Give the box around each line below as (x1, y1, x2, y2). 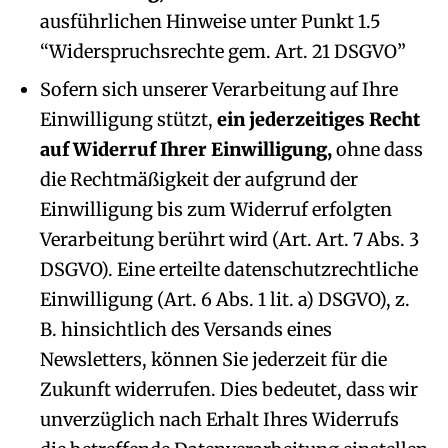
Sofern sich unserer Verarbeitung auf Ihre (40, 78, 398, 101)
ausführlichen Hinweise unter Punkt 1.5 (40, 10, 381, 33)
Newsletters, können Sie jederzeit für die (40, 348, 387, 371)
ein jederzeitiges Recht (217, 108, 420, 131)
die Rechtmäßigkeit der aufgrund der (40, 168, 358, 191)
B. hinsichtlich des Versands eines (40, 318, 332, 341)
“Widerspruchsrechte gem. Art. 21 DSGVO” (40, 40, 406, 63)
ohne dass (332, 138, 423, 161)
